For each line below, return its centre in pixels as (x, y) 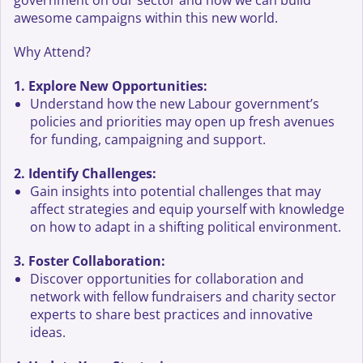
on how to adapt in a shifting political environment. (186, 227)
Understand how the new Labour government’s (175, 104)
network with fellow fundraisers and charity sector (184, 297)
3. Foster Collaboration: (90, 261)
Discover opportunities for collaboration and (167, 279)
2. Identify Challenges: (85, 174)
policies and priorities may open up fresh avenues (183, 122)
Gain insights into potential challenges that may (176, 192)
